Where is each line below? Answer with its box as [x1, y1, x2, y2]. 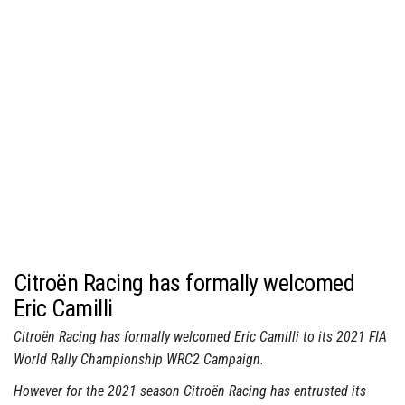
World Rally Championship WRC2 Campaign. [14, 351, 264, 369]
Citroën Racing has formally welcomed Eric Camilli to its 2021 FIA [14, 328, 387, 346]
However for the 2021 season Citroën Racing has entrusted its [14, 382, 366, 400]
